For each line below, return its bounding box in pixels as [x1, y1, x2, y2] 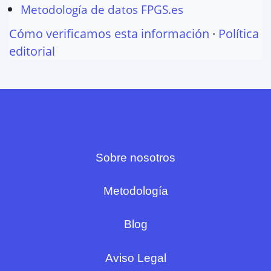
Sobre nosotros [96, 151, 175, 164]
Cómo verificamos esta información [9, 25, 209, 42]
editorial [9, 42, 55, 59]
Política [218, 25, 259, 42]
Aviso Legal [105, 251, 166, 264]
